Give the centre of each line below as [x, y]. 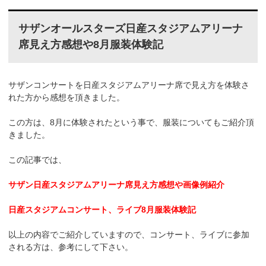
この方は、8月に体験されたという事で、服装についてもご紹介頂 [132, 122]
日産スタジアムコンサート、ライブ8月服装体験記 [102, 209]
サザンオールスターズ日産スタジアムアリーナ [130, 29]
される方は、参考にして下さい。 [71, 247]
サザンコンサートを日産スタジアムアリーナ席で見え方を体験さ [129, 85]
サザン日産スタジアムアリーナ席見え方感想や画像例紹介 [117, 184]
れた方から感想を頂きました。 [67, 97]
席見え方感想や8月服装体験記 [91, 45]
